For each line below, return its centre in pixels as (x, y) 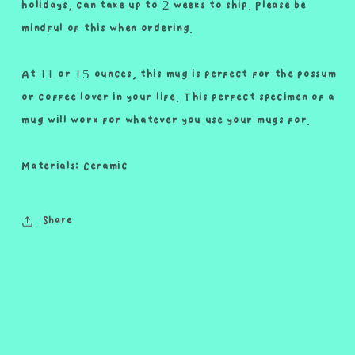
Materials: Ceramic (75, 166)
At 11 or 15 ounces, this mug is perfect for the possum (179, 74)
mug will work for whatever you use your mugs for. (166, 120)
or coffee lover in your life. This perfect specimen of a (178, 97)
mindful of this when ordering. (107, 28)
